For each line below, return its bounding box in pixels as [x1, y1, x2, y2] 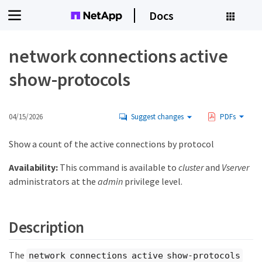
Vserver [221, 161, 249, 173]
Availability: [9, 161, 58, 173]
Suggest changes [131, 112, 184, 122]
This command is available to [57, 161, 178, 173]
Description [9, 216, 85, 237]
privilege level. [123, 175, 182, 187]
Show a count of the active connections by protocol [9, 138, 214, 150]
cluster [178, 161, 204, 173]
